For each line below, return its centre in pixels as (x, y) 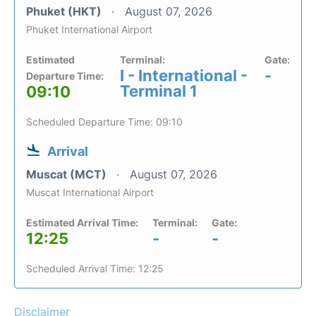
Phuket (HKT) (65, 12)
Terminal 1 (159, 91)
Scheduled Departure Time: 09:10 (104, 122)
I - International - (184, 76)
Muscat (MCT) (68, 175)
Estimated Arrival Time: (82, 223)
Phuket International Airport (89, 30)
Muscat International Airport (90, 193)
